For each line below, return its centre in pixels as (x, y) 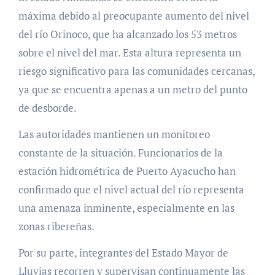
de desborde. (47, 107)
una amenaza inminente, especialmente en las (126, 207)
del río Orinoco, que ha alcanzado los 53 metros (127, 34)
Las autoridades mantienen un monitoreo (114, 134)
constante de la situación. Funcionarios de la (120, 152)
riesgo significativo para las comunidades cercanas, (136, 71)
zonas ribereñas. (56, 226)
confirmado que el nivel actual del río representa (131, 189)
